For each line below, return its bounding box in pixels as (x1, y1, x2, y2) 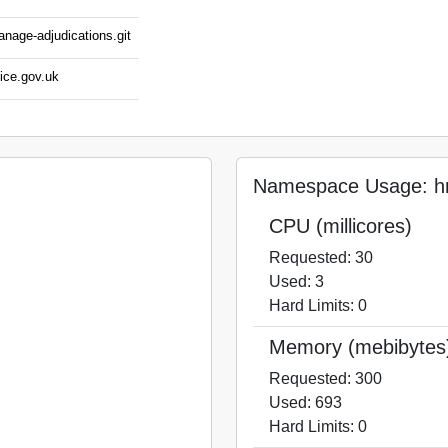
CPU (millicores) (269, 215, 412, 237)
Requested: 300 (269, 370, 382, 387)
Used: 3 (269, 273, 324, 290)
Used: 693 (269, 394, 342, 411)
